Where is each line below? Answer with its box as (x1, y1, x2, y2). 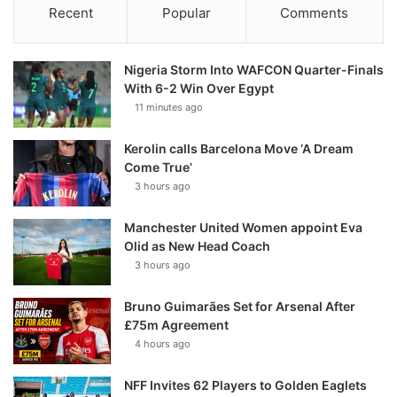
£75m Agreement (124, 317, 229, 333)
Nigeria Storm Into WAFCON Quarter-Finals (124, 62, 384, 78)
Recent (48, 4, 93, 22)
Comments (280, 4, 349, 22)
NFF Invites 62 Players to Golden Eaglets (124, 378, 367, 393)
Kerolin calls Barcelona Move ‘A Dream (124, 141, 354, 157)
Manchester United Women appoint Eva (124, 220, 362, 236)
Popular (161, 4, 211, 22)
